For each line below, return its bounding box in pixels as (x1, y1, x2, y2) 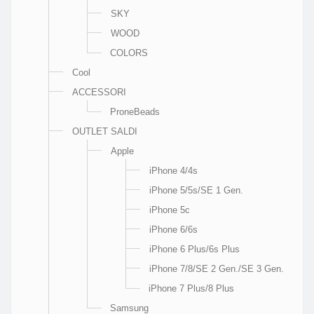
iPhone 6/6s (149, 224, 198, 235)
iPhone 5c (149, 204, 190, 215)
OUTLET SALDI (72, 125, 137, 137)
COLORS (110, 47, 148, 58)
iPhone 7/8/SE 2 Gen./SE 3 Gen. (149, 263, 284, 274)
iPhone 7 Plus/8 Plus (149, 282, 234, 294)
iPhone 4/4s (149, 165, 198, 176)
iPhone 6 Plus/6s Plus (149, 243, 240, 254)
